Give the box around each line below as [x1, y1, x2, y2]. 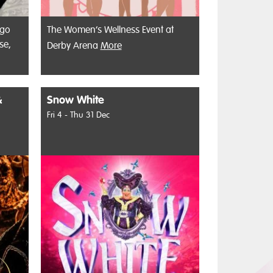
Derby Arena [46, 40, 101, 52]
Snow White [46, 93, 104, 108]
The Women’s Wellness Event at [46, 24, 174, 37]
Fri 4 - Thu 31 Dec [46, 110, 110, 121]
